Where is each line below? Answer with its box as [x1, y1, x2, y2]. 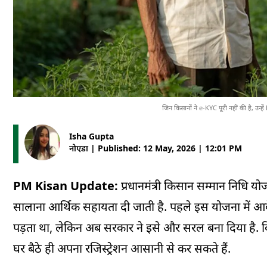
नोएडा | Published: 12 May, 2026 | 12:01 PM [69, 142, 242, 154]
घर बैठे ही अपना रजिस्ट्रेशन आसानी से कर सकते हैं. [13, 240, 231, 257]
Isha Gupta [69, 131, 114, 142]
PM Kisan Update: [13, 178, 118, 194]
